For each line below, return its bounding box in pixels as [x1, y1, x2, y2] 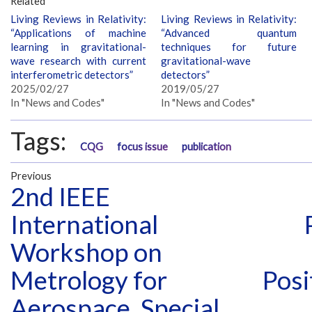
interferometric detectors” [10, 68, 133, 81]
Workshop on [10, 237, 162, 268]
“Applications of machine [10, 26, 146, 39]
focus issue [117, 140, 168, 153]
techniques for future [161, 40, 297, 53]
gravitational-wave [161, 54, 251, 67]
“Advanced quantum [161, 26, 297, 39]
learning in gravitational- [10, 40, 146, 53]
